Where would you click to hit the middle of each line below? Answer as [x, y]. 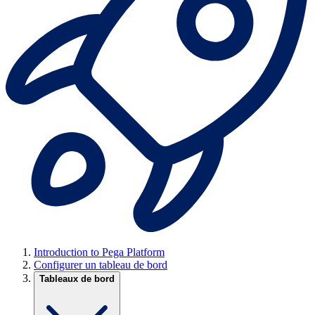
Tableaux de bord [77, 279]
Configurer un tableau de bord [101, 265]
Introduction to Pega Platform [99, 252]
